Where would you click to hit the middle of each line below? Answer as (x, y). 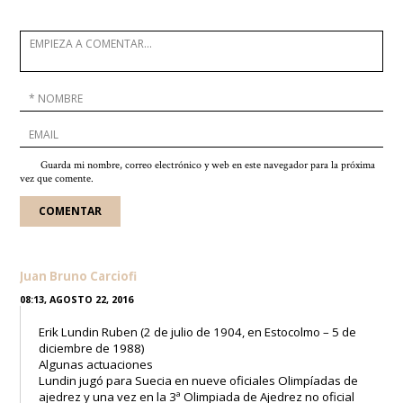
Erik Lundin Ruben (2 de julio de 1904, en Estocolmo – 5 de (198, 331)
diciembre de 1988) (92, 348)
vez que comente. (57, 178)
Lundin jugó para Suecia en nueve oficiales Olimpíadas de (199, 380)
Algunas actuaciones (96, 364)
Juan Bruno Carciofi (79, 276)
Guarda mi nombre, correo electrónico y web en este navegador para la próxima (208, 165)
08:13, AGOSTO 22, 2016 (77, 299)
